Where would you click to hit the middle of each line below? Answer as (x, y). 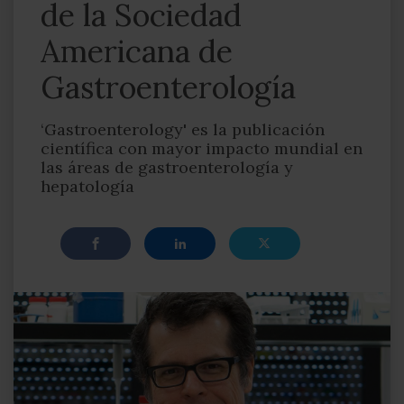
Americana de (137, 51)
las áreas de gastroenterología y (167, 167)
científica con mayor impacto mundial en (202, 148)
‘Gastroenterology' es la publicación (183, 129)
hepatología (87, 186)
